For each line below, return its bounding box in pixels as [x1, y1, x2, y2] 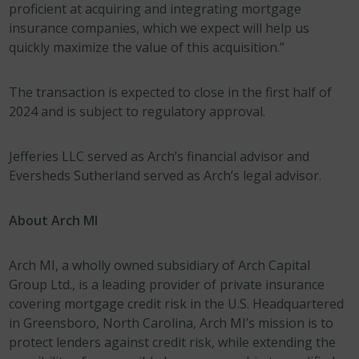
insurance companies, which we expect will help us [9, 19, 310, 37]
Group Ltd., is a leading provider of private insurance [9, 276, 325, 293]
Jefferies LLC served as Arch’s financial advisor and [9, 147, 310, 165]
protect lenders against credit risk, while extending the [9, 333, 337, 351]
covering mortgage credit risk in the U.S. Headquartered [9, 295, 345, 313]
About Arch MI [9, 212, 99, 229]
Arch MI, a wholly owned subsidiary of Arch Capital [9, 256, 311, 274]
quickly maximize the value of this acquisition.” [9, 38, 285, 56]
